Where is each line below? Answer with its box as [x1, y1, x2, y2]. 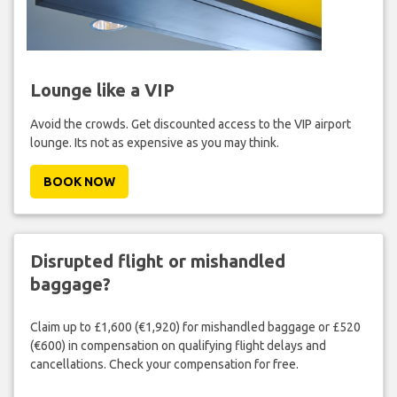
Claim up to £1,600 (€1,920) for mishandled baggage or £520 [29, 320, 361, 335]
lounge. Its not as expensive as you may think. [29, 135, 279, 150]
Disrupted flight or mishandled [29, 250, 285, 271]
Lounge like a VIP [29, 79, 175, 100]
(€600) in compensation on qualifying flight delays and [29, 339, 326, 354]
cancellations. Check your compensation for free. [29, 357, 299, 372]
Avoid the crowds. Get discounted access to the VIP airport [29, 116, 351, 131]
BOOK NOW [43, 174, 115, 189]
